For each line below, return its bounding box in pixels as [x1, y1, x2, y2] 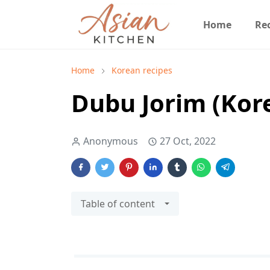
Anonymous [83, 134, 138, 148]
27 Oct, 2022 [160, 134, 216, 148]
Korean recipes [111, 64, 172, 77]
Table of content [81, 197, 155, 211]
